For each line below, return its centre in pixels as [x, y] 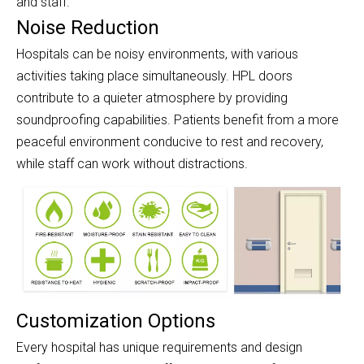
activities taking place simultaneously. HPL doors [154, 76]
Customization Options [116, 321]
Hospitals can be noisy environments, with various [157, 54]
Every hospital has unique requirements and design [159, 347]
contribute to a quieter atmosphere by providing [152, 98]
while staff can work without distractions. [132, 164]
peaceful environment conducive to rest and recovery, [170, 142]
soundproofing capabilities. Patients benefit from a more [178, 120]
